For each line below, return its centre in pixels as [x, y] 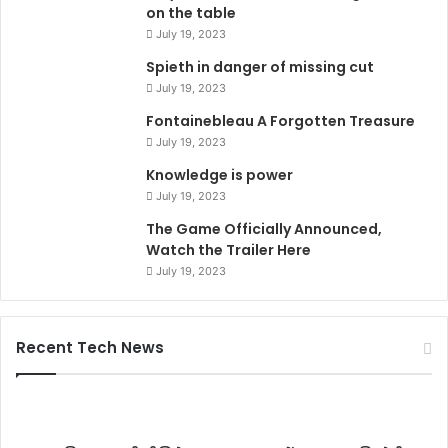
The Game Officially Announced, [264, 228]
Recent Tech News [90, 347]
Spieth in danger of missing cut [260, 66]
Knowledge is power [219, 174]
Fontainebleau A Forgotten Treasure [280, 120]
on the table [191, 12]
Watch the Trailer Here [228, 249]
